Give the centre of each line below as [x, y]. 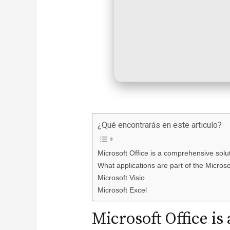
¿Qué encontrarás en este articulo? [159, 125]
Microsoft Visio [121, 177]
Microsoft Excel [122, 190]
